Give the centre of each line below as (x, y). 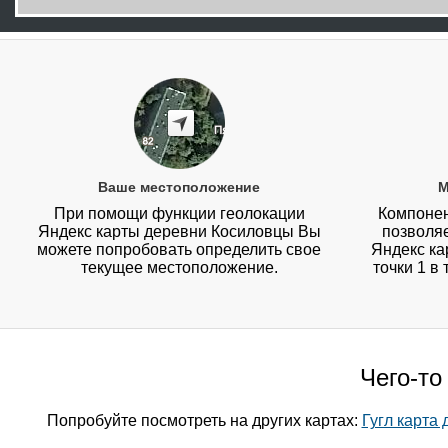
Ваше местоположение (179, 187)
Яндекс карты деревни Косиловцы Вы (179, 232)
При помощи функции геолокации (179, 214)
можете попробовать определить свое (179, 250)
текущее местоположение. (179, 268)
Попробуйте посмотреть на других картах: (204, 421)
